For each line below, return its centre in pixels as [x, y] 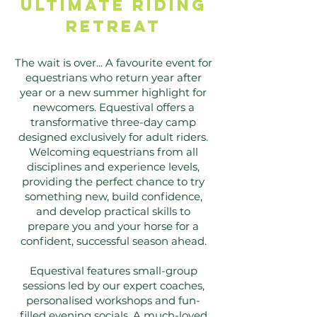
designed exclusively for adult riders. [113, 137]
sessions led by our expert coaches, [113, 286]
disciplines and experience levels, [113, 167]
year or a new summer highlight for [113, 92]
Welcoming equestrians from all [113, 152]
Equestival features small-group [113, 271]
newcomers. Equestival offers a [113, 107]
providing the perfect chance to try [113, 181]
